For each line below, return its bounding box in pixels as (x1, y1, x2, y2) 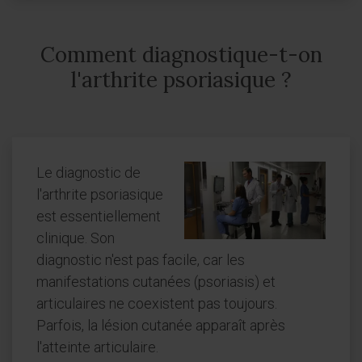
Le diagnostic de (36, 164, 141, 181)
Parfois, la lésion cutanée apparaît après (36, 317, 285, 334)
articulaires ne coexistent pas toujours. (36, 295, 277, 312)
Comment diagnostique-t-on (40, 41, 322, 68)
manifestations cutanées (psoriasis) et (36, 273, 276, 290)
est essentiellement (36, 208, 161, 225)
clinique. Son (36, 229, 115, 246)
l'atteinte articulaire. (36, 339, 158, 356)
